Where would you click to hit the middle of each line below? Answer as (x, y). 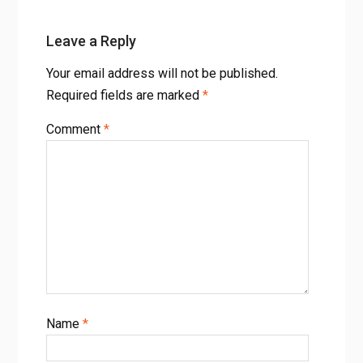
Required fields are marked (124, 96)
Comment (75, 130)
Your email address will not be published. (162, 74)
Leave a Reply (91, 41)
